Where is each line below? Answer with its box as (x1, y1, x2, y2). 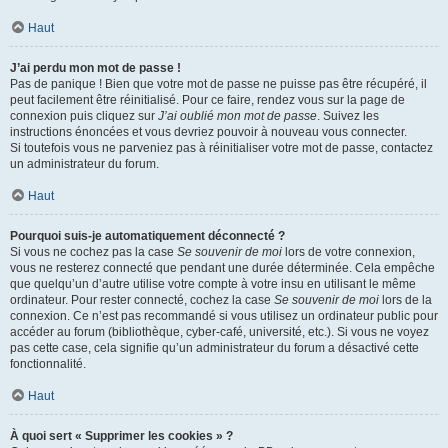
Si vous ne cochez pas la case (10, 245, 177, 259)
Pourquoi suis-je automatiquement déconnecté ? (10, 229, 285, 243)
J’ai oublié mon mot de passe (158, 109, 317, 123)
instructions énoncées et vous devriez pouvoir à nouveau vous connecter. (10, 125, 407, 139)
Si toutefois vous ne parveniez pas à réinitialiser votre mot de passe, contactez (10, 141, 433, 155)
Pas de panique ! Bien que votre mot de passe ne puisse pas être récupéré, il (10, 77, 427, 91)
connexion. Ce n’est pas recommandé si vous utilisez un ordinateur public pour (10, 309, 438, 323)
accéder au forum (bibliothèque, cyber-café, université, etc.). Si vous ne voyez (10, 325, 429, 339)
